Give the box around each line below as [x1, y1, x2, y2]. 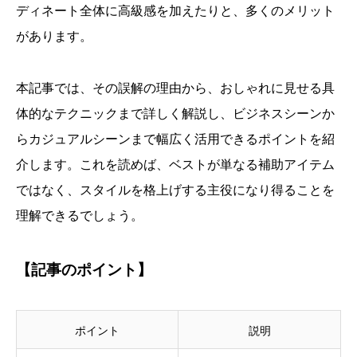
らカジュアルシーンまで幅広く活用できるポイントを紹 [16, 130, 335, 147]
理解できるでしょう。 [16, 206, 143, 224]
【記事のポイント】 [16, 259, 152, 279]
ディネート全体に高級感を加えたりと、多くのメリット [16, 2, 335, 19]
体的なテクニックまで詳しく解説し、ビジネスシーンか [16, 104, 335, 122]
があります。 [16, 27, 92, 45]
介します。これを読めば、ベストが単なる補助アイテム [16, 155, 335, 173]
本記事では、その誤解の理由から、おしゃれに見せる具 [16, 79, 335, 96]
